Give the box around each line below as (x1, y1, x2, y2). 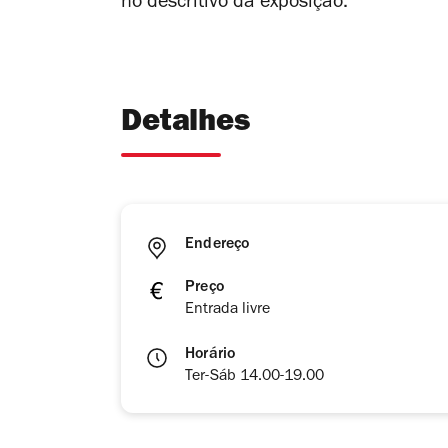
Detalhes (121, 109, 250, 141)
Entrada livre (185, 302, 270, 319)
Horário (185, 347, 236, 364)
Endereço (185, 237, 250, 254)
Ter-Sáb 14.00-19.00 (185, 369, 324, 386)
